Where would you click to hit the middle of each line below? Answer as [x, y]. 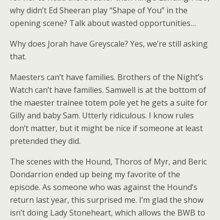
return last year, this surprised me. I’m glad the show [107, 200]
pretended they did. [45, 141]
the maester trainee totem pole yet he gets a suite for [109, 103]
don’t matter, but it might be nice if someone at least [106, 128]
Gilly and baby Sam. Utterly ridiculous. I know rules [102, 115]
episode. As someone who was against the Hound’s [104, 187]
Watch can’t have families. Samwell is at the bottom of [108, 90]
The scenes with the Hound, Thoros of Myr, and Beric [108, 162]
